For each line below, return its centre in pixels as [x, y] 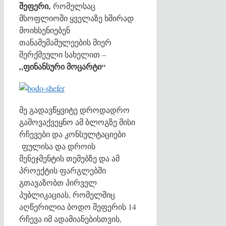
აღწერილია [42, 206]
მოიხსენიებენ [45, 30]
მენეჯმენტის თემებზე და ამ [69, 158]
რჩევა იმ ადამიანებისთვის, [70, 218]
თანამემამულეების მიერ [65, 42]
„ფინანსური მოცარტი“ [62, 66]
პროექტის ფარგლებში [63, 170]
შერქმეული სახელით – [63, 54]
